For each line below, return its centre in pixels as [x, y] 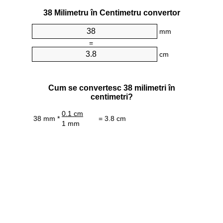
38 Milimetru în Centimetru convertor [111, 13]
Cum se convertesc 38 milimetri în [111, 88]
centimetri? [111, 97]
